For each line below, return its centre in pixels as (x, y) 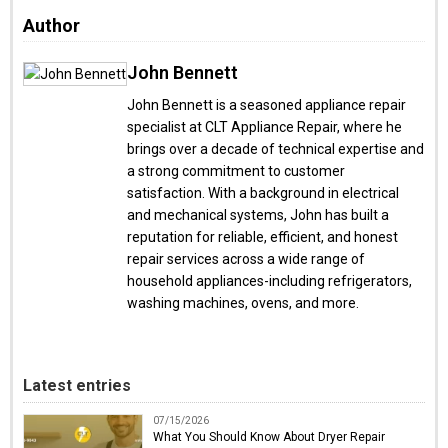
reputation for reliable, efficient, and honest (262, 236)
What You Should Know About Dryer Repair (269, 436)
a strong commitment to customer (236, 170)
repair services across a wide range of (246, 258)
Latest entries (77, 385)
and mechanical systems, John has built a (258, 214)
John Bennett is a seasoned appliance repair (266, 104)
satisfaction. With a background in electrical (263, 192)
